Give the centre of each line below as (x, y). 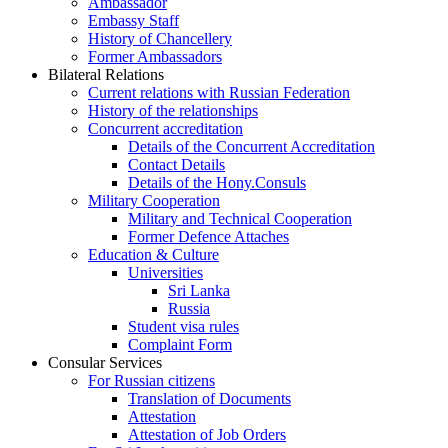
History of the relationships (173, 110)
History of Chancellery (160, 38)
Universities (165, 272)
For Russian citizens (151, 380)
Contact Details (176, 164)
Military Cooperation (154, 200)
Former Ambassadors (155, 56)
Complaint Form (180, 344)
